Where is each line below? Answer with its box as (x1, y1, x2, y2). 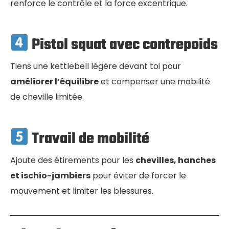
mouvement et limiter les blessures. (10, 185, 153, 197)
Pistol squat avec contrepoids (32, 33, 218, 57)
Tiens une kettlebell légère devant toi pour (10, 60, 181, 73)
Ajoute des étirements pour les (10, 154, 135, 166)
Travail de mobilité (32, 127, 150, 151)
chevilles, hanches (135, 154, 216, 166)
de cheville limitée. (10, 91, 84, 103)
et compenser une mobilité (99, 76, 210, 88)
